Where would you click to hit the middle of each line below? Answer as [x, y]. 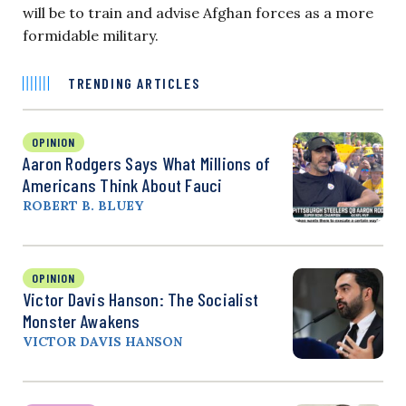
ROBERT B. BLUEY [83, 206]
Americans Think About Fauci [123, 185]
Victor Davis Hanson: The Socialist [141, 299]
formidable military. [91, 35]
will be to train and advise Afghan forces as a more [198, 13]
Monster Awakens [82, 321]
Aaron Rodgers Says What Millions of [147, 163]
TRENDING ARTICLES [134, 83]
